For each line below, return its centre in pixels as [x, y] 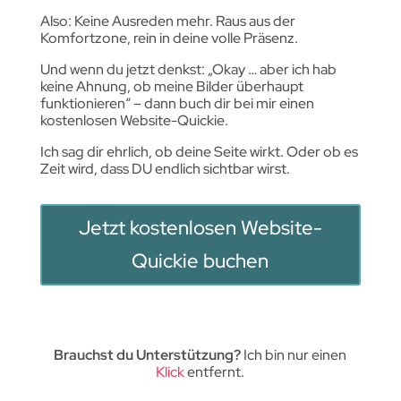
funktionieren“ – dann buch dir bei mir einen [177, 103]
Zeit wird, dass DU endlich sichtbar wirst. [165, 168]
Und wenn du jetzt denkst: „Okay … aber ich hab [188, 69]
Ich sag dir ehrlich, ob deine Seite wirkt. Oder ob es [199, 151]
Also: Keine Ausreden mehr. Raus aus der [167, 21]
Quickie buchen [200, 261]
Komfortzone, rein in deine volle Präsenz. [169, 38]
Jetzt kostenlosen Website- [200, 228]
